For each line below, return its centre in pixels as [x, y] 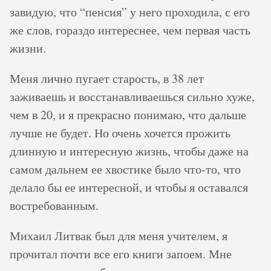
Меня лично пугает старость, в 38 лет [107, 78]
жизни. [28, 48]
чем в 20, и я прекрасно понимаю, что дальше [128, 115]
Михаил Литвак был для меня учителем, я [119, 236]
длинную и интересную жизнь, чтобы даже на [129, 151]
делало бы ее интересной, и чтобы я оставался [129, 187]
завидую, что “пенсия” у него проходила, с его [130, 12]
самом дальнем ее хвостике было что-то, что [125, 169]
